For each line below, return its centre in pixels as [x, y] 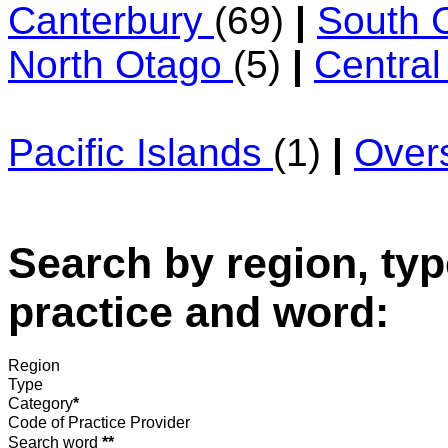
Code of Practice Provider [99, 422]
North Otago [120, 64]
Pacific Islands [140, 152]
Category [40, 403]
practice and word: [198, 311]
